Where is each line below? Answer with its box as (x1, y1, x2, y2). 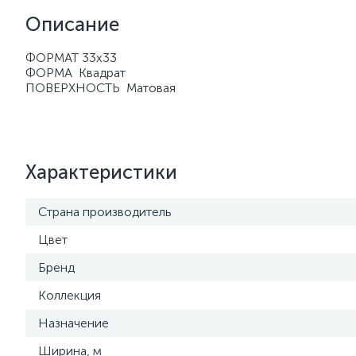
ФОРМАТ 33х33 (25, 50, 117, 65)
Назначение (38, 315, 109, 331)
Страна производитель (38, 204, 172, 219)
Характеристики (25, 161, 177, 184)
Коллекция (38, 288, 101, 303)
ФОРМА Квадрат (25, 65, 126, 80)
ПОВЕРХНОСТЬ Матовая (25, 80, 176, 95)
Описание (25, 13, 119, 36)
